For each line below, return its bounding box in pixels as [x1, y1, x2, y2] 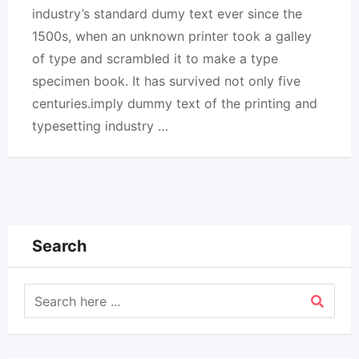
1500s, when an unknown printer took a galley [32, 28, 312, 44]
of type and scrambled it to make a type [32, 50, 278, 67]
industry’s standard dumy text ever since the [32, 6, 302, 22]
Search [32, 236, 87, 256]
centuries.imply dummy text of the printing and [32, 95, 317, 111]
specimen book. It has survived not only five [32, 73, 301, 89]
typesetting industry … [32, 118, 168, 134]
